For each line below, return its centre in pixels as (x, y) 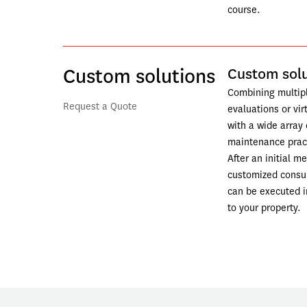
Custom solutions (139, 76)
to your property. (264, 208)
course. (245, 10)
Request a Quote (100, 107)
